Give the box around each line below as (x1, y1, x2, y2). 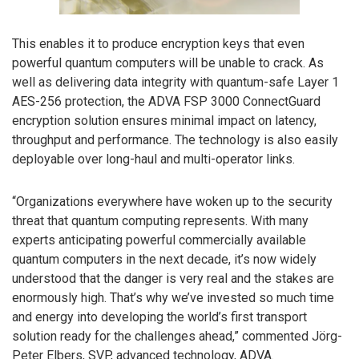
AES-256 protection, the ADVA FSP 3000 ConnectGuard (12, 93, 321, 109)
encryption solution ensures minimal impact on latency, (12, 112, 317, 128)
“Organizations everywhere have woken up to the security (12, 193, 333, 209)
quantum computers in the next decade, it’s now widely (12, 251, 317, 267)
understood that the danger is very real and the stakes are (12, 270, 334, 286)
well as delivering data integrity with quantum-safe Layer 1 (12, 74, 339, 90)
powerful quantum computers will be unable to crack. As (12, 54, 324, 71)
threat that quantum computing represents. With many (12, 212, 309, 228)
